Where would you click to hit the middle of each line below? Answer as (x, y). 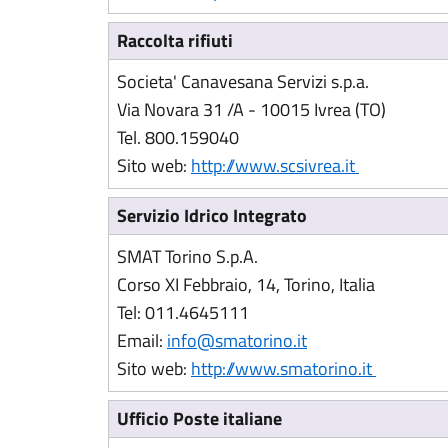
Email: (142, 340)
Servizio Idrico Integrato (212, 215)
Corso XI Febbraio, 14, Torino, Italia (246, 284)
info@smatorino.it (237, 340)
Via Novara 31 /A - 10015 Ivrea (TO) (251, 109)
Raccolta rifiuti (175, 40)
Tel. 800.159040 (178, 137)
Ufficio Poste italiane (199, 418)
